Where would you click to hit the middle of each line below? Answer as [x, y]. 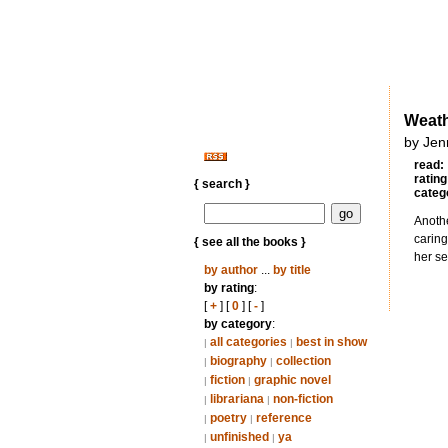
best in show [331, 342]
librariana [236, 399]
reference [283, 418]
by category [237, 324]
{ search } [221, 184]
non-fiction [302, 399]
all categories [248, 342]
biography [238, 361]
